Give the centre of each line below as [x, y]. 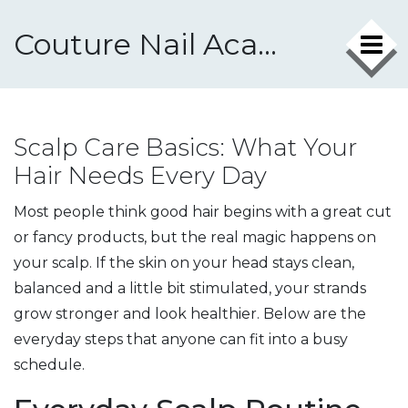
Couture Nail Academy [267, 44]
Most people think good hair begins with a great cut [203, 212]
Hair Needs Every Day [140, 176]
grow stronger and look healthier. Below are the [190, 314]
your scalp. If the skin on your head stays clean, [184, 263]
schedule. [49, 365]
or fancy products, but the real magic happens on [195, 237]
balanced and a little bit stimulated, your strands [190, 288]
